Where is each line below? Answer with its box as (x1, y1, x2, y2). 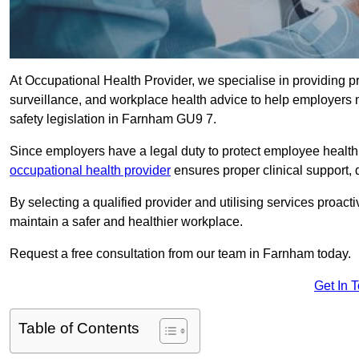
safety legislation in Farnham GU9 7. (10, 112, 216, 127)
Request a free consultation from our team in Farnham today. (10, 247, 351, 261)
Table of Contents (18, 320, 139, 337)
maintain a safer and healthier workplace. (10, 215, 243, 229)
